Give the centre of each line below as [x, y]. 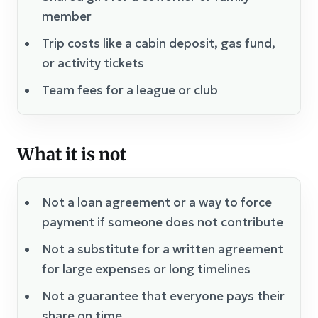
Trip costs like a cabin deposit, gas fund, [159, 43]
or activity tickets [93, 63]
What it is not [72, 154]
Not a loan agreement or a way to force [157, 202]
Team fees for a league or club [130, 90]
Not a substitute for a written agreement [163, 249]
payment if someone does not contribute [163, 222]
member [67, 16]
